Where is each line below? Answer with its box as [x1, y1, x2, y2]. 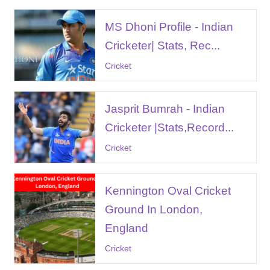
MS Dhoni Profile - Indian [104, 20, 233, 34]
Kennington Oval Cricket [104, 184, 231, 197]
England [104, 221, 148, 234]
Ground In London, [104, 202, 202, 216]
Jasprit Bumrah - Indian [104, 102, 225, 115]
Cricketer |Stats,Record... [104, 121, 234, 134]
